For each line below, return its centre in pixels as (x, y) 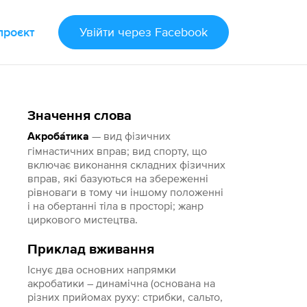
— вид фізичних (130, 136)
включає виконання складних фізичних (127, 164)
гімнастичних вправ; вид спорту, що (118, 151)
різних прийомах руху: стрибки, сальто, (125, 297)
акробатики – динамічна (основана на (122, 283)
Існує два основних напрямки (102, 269)
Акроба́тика (59, 137)
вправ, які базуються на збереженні (118, 178)
